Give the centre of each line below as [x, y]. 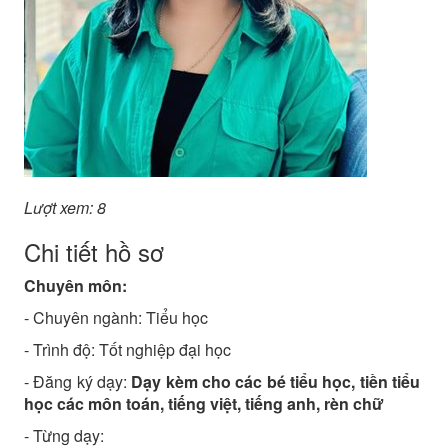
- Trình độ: [61, 349]
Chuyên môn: [75, 285]
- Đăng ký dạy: [77, 381]
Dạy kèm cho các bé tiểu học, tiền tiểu [275, 381]
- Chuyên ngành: [84, 317]
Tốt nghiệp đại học [164, 349]
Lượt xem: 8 [64, 207]
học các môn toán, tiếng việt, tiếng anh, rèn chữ [203, 403]
